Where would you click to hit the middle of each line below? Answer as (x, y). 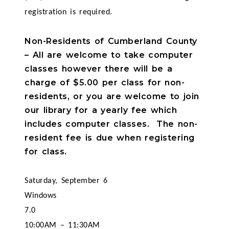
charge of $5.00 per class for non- (105, 83)
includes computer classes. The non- (111, 124)
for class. (46, 152)
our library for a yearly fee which (101, 110)
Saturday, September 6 (66, 181)
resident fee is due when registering (110, 138)
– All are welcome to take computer (109, 55)
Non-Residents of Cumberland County (111, 41)
